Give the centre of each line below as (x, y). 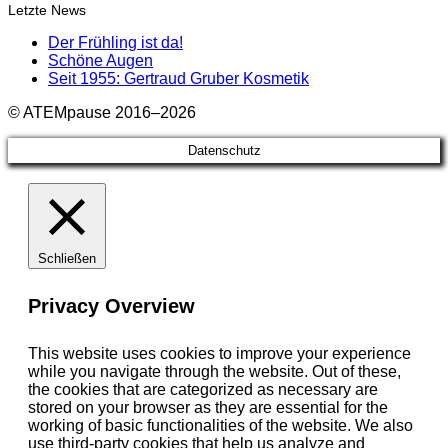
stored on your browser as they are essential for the (208, 407)
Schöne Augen (100, 60)
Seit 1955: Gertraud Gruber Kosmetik (178, 78)
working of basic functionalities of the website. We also (220, 425)
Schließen (67, 258)
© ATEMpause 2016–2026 (102, 112)
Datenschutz (224, 150)
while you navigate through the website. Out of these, (214, 371)
